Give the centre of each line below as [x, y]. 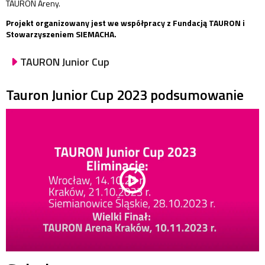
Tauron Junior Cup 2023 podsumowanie [125, 95]
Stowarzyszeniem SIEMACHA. [61, 34]
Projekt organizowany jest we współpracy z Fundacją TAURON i [125, 23]
